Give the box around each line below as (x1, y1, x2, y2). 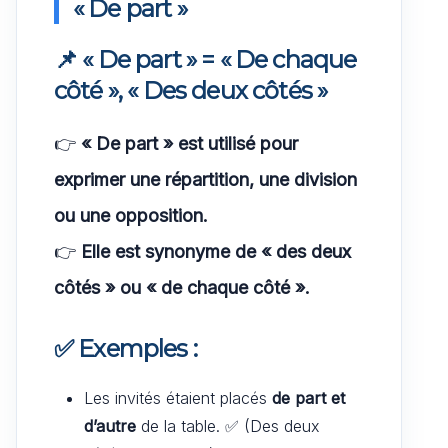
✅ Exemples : (54, 333, 197, 363)
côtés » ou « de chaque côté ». (54, 276, 310, 298)
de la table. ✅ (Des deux (136, 415, 320, 436)
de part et (272, 387, 345, 408)
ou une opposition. (54, 204, 208, 226)
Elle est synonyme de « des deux (81, 240, 351, 262)
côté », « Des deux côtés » (54, 75, 328, 105)
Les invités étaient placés (84, 387, 272, 408)
